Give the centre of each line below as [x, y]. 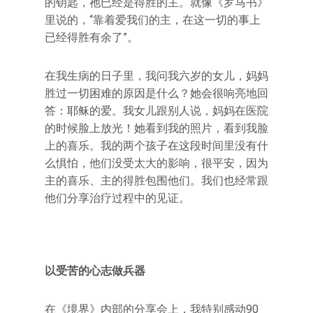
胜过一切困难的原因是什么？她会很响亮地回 [156, 93]
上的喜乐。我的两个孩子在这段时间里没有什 [156, 146]
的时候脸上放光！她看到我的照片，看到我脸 [156, 128]
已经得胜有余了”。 [92, 37]
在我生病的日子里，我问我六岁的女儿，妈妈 [156, 76]
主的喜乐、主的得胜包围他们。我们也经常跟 [156, 181]
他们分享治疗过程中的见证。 [117, 198]
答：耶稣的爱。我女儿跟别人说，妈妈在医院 [156, 111]
